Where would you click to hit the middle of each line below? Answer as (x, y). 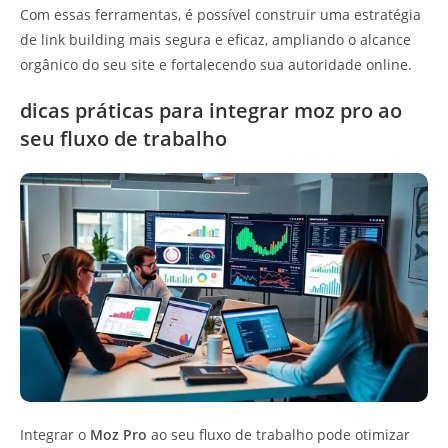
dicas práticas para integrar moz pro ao (211, 110)
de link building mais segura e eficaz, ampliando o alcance (215, 39)
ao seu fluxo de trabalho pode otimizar (278, 435)
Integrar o (55, 435)
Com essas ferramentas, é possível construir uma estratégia (220, 14)
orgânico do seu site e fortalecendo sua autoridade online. (216, 64)
